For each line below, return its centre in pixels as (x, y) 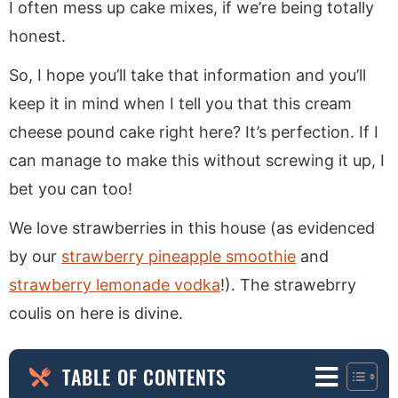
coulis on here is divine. (96, 313)
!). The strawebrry (288, 284)
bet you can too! (71, 188)
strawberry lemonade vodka (115, 284)
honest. (37, 36)
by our (35, 256)
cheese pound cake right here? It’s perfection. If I (194, 131)
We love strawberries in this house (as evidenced (192, 227)
